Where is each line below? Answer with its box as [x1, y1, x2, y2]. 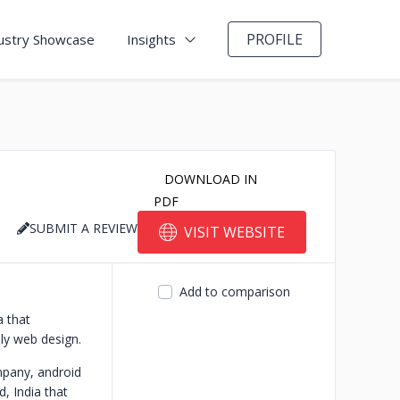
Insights [127, 30, 176, 48]
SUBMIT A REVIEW [29, 220, 137, 237]
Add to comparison [179, 283, 290, 300]
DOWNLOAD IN [164, 171, 257, 187]
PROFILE [246, 29, 303, 49]
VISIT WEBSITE [184, 222, 285, 242]
